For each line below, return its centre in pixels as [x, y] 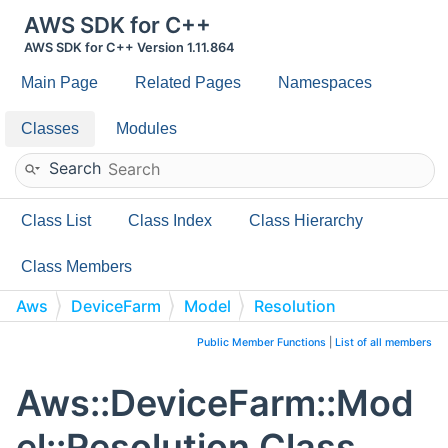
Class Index [170, 220]
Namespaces [325, 82]
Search [75, 167]
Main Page [59, 82]
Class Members [76, 266]
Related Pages [188, 82]
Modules [146, 128]
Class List [56, 220]
